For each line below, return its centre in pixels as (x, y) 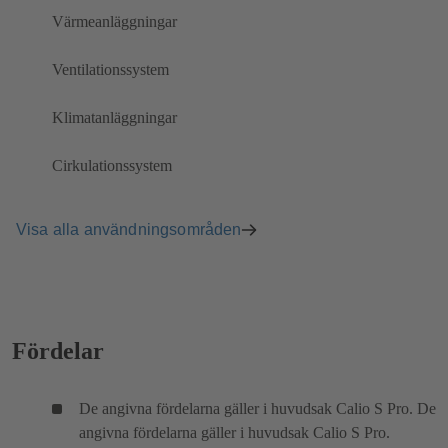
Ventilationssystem (110, 70)
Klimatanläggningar (114, 118)
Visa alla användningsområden (129, 229)
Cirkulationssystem (112, 166)
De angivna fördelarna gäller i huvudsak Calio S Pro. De (257, 409)
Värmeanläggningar (114, 22)
